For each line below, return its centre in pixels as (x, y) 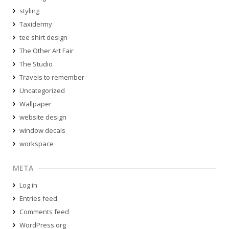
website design (43, 117)
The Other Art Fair (47, 51)
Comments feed (44, 212)
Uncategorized (42, 91)
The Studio (36, 64)
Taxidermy (36, 24)
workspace (37, 144)
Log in (28, 185)
